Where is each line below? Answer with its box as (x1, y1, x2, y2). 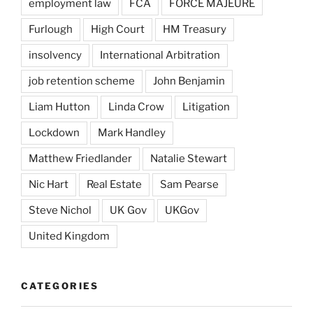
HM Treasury (163, 23, 226, 36)
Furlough (29, 23, 73, 36)
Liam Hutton (29, 101, 90, 113)
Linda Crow (108, 101, 164, 113)
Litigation (182, 101, 230, 113)
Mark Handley (98, 126, 166, 139)
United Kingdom (29, 230, 110, 242)
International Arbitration (100, 49, 220, 61)
